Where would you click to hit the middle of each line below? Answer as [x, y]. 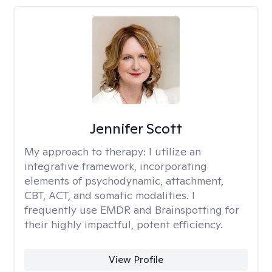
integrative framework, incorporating [116, 166]
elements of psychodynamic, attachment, [124, 181]
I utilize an [175, 151]
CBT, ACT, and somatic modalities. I [110, 195]
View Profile [136, 260]
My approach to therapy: [87, 151]
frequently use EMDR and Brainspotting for [132, 210]
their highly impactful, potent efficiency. [124, 224]
